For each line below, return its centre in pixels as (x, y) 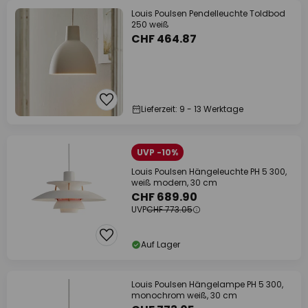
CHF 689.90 (164, 197)
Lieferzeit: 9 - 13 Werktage (192, 109)
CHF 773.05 (169, 209)
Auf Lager (161, 244)
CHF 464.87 (164, 39)
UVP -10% (157, 152)
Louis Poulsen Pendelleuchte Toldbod (208, 13)
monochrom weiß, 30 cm (184, 295)
